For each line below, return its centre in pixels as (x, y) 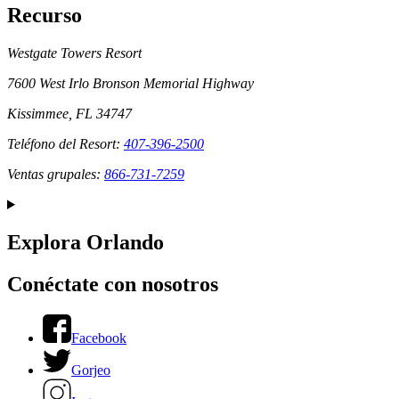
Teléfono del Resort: (65, 144)
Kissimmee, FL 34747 (69, 114)
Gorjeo (91, 370)
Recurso (45, 16)
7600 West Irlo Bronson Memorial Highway (130, 84)
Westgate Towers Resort (74, 53)
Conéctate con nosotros (113, 284)
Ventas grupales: (56, 175)
